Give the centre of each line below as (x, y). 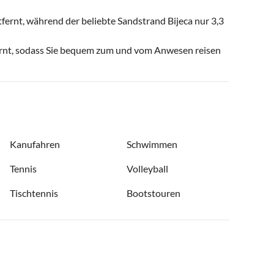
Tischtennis (34, 193)
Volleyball (147, 168)
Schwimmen (152, 144)
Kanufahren (35, 144)
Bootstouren (154, 193)
